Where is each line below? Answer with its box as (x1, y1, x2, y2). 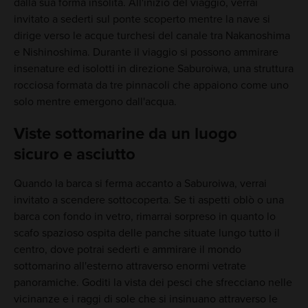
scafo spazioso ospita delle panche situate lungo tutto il (13, 226, 280, 241)
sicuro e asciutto (13, 144, 135, 165)
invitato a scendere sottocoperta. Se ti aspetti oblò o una (13, 193, 284, 208)
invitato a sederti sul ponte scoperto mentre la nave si (13, 12, 270, 27)
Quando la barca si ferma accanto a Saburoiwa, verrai (13, 177, 267, 191)
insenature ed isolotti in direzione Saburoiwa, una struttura (13, 62, 294, 76)
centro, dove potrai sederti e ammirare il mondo (13, 243, 241, 257)
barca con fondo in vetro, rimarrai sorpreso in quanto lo (13, 210, 276, 224)
